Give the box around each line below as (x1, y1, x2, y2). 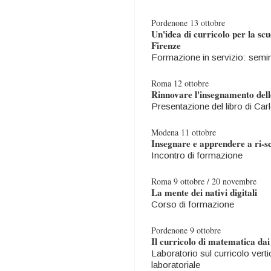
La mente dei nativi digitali (151, 186, 257, 199)
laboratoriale (151, 260, 200, 270)
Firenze (151, 39, 181, 52)
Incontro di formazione (151, 150, 243, 160)
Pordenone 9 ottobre (151, 224, 221, 236)
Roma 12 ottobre (151, 77, 209, 89)
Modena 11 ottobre (151, 126, 216, 138)
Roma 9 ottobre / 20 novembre (151, 175, 256, 187)
